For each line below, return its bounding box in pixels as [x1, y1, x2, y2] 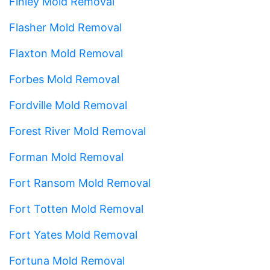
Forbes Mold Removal [9, 72, 119, 86]
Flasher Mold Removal [9, 20, 122, 34]
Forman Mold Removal [9, 150, 124, 163]
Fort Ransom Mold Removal [9, 176, 151, 189]
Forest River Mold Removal [9, 124, 146, 137]
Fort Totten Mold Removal [9, 202, 143, 215]
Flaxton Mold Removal [9, 46, 123, 60]
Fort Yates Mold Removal [9, 228, 137, 241]
